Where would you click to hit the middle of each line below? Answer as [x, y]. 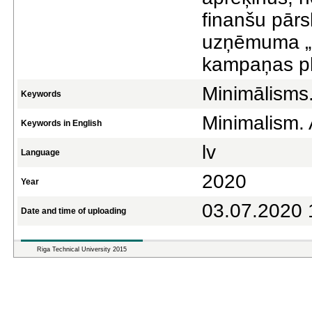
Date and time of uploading [73, 211]
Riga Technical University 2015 [82, 249]
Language [40, 153]
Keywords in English [61, 123]
